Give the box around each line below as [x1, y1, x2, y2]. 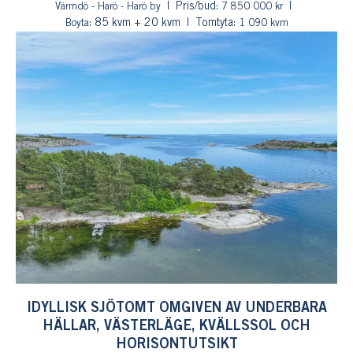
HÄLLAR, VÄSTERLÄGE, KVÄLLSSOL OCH [43, 319, 310, 333]
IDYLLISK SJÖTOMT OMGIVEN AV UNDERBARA [26, 301, 327, 314]
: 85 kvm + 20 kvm [88, 17, 180, 28]
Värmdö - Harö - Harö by [55, 2, 161, 11]
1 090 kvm [238, 18, 288, 28]
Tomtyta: [195, 17, 239, 28]
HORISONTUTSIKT [115, 337, 238, 351]
